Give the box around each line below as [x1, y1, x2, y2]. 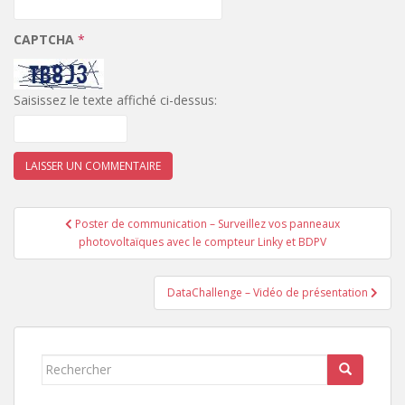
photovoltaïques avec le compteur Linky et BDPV [79, 233, 326, 250]
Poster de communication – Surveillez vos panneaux [75, 215, 340, 231]
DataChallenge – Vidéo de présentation [167, 284, 371, 300]
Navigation [13, 202, 136, 232]
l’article [13, 250, 96, 279]
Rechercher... [41, 354, 126, 372]
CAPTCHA [14, 31, 78, 49]
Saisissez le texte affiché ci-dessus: [14, 90, 217, 108]
